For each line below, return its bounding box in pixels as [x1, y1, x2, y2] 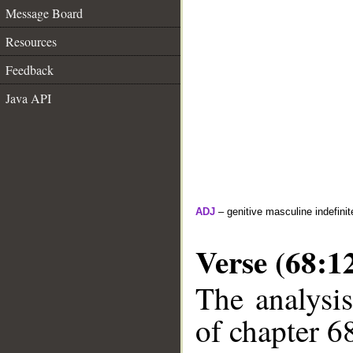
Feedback [6, 61, 54, 78]
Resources [6, 33, 57, 50]
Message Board [6, 5, 83, 21]
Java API [6, 90, 51, 106]
